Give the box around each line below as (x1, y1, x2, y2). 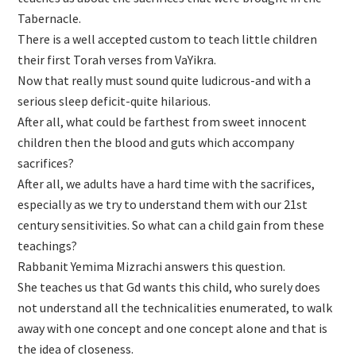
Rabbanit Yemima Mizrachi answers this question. (17, 258, 286, 275)
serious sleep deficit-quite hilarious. (17, 93, 211, 110)
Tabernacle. (17, 10, 82, 27)
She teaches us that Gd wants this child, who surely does (17, 279, 321, 296)
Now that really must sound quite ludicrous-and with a (17, 72, 311, 89)
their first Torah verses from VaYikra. (17, 52, 217, 68)
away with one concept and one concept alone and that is (17, 320, 328, 337)
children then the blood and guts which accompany (17, 134, 295, 151)
